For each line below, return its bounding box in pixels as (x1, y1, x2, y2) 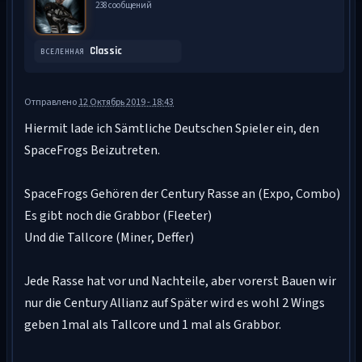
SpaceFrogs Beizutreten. (24, 141, 160, 159)
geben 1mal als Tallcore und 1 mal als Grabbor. (24, 316, 281, 334)
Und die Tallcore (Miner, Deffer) (24, 229, 194, 246)
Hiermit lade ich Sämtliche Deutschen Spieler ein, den (24, 120, 319, 137)
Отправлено (24, 95, 78, 109)
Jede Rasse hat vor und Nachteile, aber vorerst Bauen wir (24, 272, 336, 290)
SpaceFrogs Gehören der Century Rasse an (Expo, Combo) (24, 185, 340, 203)
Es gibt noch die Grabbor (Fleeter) (24, 207, 212, 225)
